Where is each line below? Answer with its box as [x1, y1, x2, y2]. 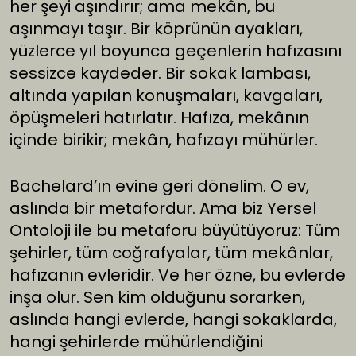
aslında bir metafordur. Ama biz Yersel [10, 197, 316, 220]
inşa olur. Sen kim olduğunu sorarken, [10, 286, 305, 309]
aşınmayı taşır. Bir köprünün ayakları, [10, 17, 303, 41]
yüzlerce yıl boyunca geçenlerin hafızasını [10, 40, 342, 63]
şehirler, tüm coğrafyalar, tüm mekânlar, [10, 242, 333, 265]
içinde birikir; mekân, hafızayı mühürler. [10, 129, 318, 152]
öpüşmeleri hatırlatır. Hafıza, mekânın [10, 106, 309, 130]
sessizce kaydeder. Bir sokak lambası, [10, 62, 311, 85]
